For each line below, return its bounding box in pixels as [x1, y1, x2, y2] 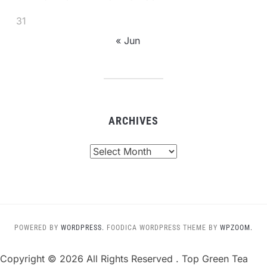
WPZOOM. [220, 223, 253, 232]
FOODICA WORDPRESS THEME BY [107, 223, 220, 232]
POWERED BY [14, 223, 61, 232]
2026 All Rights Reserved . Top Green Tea [60, 253, 248, 265]
